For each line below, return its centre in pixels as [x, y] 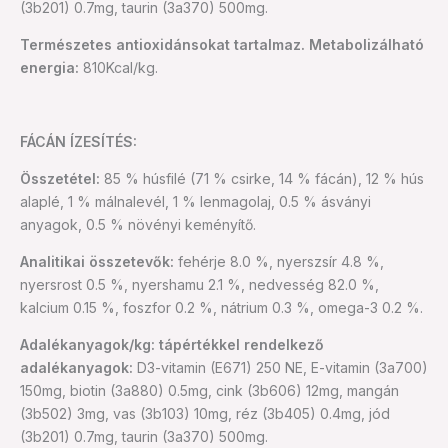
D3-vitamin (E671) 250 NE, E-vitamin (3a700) [280, 367]
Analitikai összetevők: [97, 261]
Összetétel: [60, 178]
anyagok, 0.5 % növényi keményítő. [138, 224]
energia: [49, 67]
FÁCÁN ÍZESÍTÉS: [78, 141]
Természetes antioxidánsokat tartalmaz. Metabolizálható [222, 44]
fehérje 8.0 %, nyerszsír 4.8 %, [279, 261]
